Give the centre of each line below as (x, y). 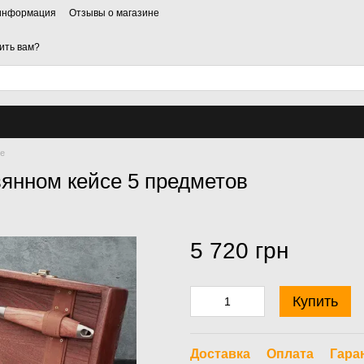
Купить (315, 301)
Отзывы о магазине (114, 13)
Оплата (290, 354)
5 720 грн (239, 251)
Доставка (220, 354)
